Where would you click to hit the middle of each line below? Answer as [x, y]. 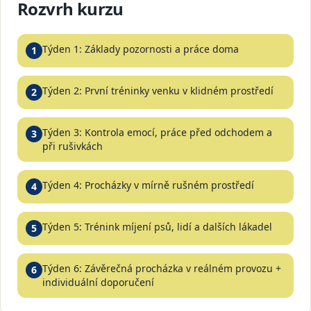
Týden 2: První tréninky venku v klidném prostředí [158, 91]
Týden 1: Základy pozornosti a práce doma [141, 49]
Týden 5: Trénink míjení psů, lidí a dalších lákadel [157, 227]
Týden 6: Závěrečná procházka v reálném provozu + [162, 268]
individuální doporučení [98, 282]
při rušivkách [73, 146]
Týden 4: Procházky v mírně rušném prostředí [148, 185]
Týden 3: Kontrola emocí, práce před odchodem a [157, 132]
